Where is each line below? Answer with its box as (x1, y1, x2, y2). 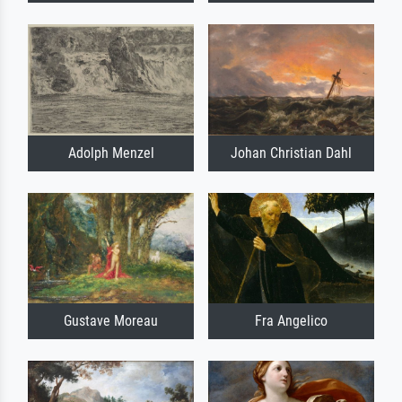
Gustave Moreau (64, 311, 158, 329)
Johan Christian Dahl (231, 144, 352, 162)
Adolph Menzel (67, 144, 154, 162)
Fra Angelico (255, 311, 328, 329)
